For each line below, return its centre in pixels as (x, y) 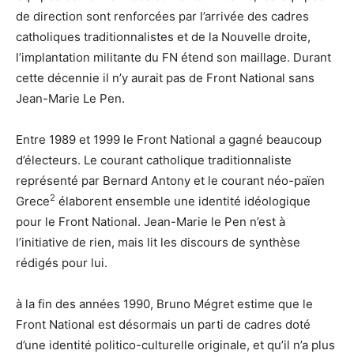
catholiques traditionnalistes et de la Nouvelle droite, (163, 36)
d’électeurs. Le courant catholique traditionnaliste (154, 160)
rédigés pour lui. (62, 262)
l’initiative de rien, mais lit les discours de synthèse (158, 242)
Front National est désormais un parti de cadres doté (163, 324)
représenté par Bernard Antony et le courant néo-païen (170, 180)
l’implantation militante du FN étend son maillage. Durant (173, 57)
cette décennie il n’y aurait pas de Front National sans (165, 77)
